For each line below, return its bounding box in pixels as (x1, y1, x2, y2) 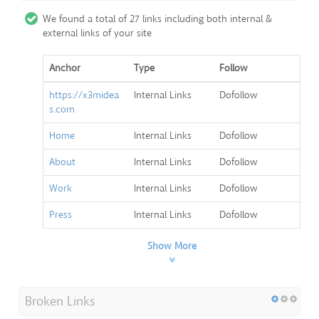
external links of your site (43, 26, 152, 41)
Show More (147, 239, 197, 253)
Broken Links (25, 293, 95, 310)
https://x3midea (49, 88, 119, 103)
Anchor (49, 61, 80, 75)
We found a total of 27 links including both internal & (43, 12, 272, 26)
